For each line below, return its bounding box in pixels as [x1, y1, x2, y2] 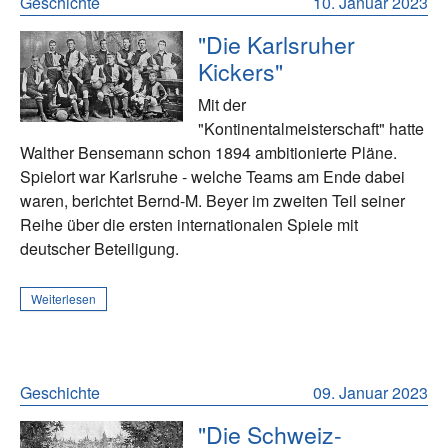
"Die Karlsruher [198, 26, 356, 61]
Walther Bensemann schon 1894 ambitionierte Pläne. [20, 140, 397, 164]
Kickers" [198, 53, 284, 88]
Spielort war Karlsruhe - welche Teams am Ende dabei [20, 164, 405, 188]
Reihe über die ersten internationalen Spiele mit [20, 212, 358, 236]
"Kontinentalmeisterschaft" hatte [198, 116, 425, 140]
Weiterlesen [31, 289, 96, 307]
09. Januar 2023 [313, 380, 428, 404]
